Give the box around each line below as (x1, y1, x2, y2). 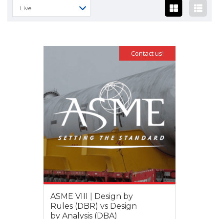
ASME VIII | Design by (50, 192, 133, 201)
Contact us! (131, 49, 164, 58)
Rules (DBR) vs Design (50, 201, 137, 211)
